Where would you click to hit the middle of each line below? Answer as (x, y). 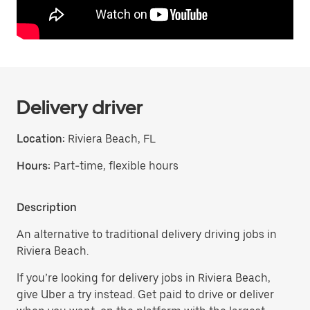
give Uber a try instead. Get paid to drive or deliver (145, 294)
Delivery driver (80, 107)
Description (47, 207)
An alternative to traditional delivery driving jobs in (147, 234)
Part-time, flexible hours (116, 166)
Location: (41, 139)
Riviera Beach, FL (110, 139)
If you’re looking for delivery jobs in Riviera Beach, (144, 278)
